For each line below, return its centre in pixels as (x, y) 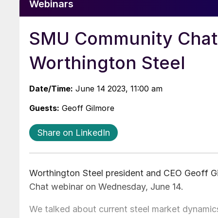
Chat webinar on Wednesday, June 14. (106, 186)
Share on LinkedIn (73, 132)
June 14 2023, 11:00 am (118, 88)
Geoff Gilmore (87, 108)
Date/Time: (51, 88)
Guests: (44, 108)
